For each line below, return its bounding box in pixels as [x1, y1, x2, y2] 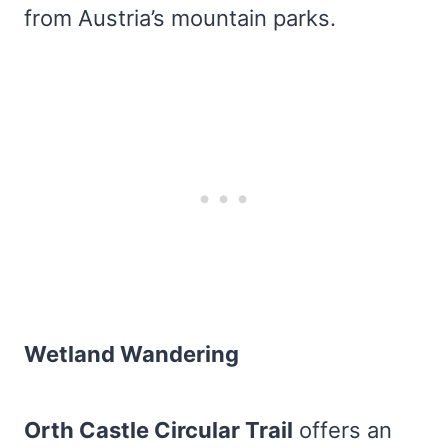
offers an [293, 417, 392, 443]
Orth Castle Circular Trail [24, 417, 293, 443]
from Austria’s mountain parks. [24, 5, 336, 31]
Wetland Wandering [24, 341, 239, 367]
